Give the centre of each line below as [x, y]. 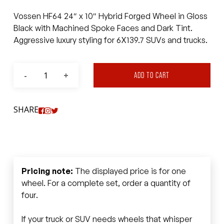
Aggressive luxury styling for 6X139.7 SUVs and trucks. [110, 40]
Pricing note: [47, 171]
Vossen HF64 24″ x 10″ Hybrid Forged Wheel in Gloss [110, 16]
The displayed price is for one [129, 171]
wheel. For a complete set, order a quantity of [106, 183]
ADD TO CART [152, 75]
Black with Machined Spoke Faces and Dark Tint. [103, 28]
